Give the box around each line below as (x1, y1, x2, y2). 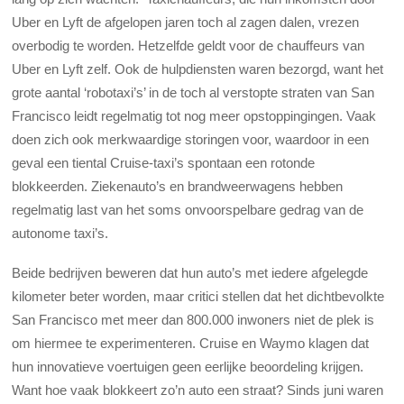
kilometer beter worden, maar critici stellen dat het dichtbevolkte (12, 289, 385, 305)
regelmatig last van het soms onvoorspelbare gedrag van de (12, 202, 364, 218)
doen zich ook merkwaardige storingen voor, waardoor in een (12, 132, 370, 148)
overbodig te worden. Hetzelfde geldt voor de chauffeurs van (12, 38, 365, 54)
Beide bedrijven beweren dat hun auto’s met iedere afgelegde (12, 265, 369, 281)
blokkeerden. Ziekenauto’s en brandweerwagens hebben (12, 179, 344, 195)
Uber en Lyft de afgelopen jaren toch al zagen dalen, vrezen (12, 14, 360, 31)
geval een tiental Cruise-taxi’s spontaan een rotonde (12, 155, 316, 171)
